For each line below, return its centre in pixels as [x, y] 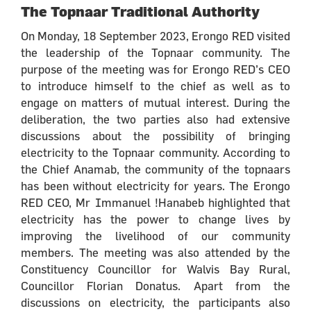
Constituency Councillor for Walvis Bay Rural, [155, 269]
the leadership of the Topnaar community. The [155, 52]
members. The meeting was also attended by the [155, 252]
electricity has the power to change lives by [155, 219]
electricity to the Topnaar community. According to [155, 152]
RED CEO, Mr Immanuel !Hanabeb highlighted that [155, 202]
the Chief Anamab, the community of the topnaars [155, 169]
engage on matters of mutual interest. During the [155, 102]
